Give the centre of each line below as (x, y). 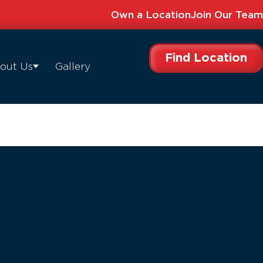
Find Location (206, 58)
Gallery (73, 67)
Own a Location (151, 15)
